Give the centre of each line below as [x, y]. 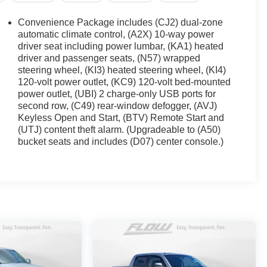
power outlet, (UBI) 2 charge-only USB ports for [117, 94]
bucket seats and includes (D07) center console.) [121, 142]
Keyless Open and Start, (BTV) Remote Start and [121, 118]
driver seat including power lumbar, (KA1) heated [121, 46]
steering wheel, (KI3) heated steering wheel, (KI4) [122, 70]
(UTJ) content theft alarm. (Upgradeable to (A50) [119, 130]
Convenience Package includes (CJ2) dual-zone [121, 23]
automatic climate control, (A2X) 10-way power [116, 35]
